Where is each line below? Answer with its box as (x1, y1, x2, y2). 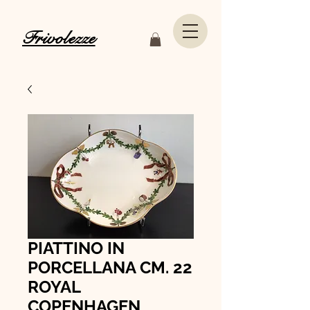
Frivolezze (22, 27, 95, 49)
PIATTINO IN (28, 238, 125, 259)
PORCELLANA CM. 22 (28, 257, 192, 278)
